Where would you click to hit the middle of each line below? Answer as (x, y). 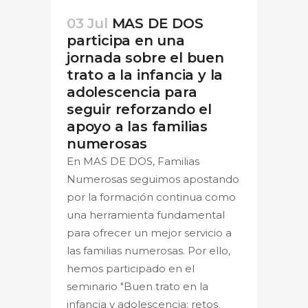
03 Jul (87, 24)
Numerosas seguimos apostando (153, 179)
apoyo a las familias (137, 127)
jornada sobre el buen (145, 58)
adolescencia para (132, 92)
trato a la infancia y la (145, 75)
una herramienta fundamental (146, 215)
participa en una (126, 41)
